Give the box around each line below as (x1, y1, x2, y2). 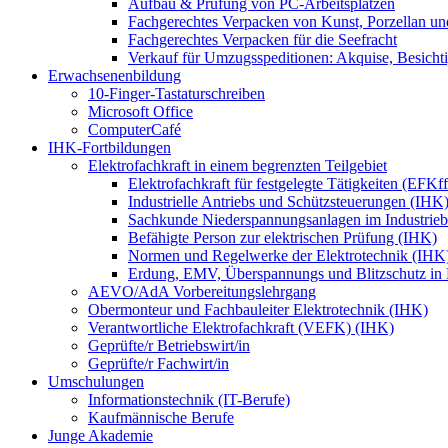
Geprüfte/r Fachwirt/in (88, 354, 229, 372)
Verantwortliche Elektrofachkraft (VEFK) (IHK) (88, 318, 394, 336)
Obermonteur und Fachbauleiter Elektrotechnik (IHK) (88, 300, 428, 318)
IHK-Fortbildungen (48, 138, 171, 156)
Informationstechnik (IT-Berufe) (88, 390, 290, 408)
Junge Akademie (48, 426, 153, 444)
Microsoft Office (88, 102, 193, 120)
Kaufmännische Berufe (88, 408, 234, 426)
